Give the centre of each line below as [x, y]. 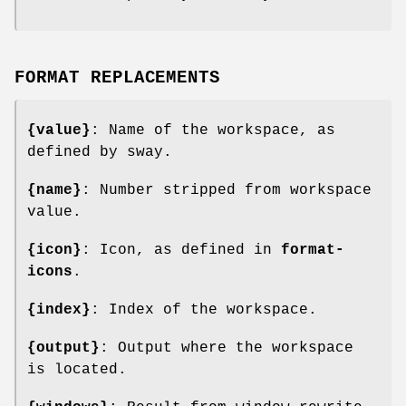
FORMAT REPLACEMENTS [118, 78]
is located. [77, 370]
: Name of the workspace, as [213, 131]
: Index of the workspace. [204, 310]
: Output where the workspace [227, 348]
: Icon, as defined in [181, 251]
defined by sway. [100, 153]
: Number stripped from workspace [227, 191]
